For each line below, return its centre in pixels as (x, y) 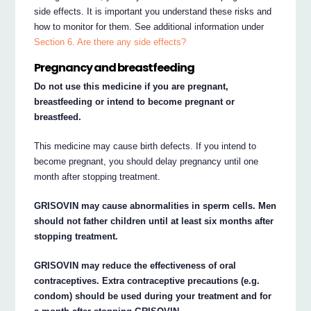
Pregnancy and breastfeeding (115, 68)
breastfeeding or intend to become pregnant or (135, 101)
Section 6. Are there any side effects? (110, 42)
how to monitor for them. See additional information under (149, 26)
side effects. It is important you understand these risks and (153, 11)
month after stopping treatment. (98, 176)
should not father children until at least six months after (154, 221)
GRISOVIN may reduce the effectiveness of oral (135, 265)
